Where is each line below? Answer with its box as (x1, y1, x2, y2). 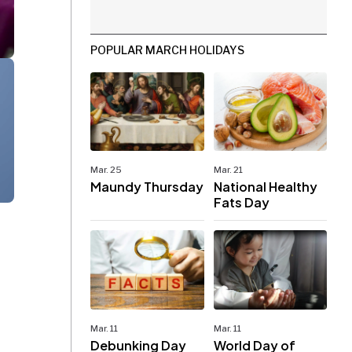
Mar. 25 (90, 164, 122, 176)
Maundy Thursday (90, 178, 203, 196)
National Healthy (213, 178, 317, 196)
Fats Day (213, 194, 269, 211)
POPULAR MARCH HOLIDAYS (90, 43, 244, 57)
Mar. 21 (213, 164, 243, 176)
